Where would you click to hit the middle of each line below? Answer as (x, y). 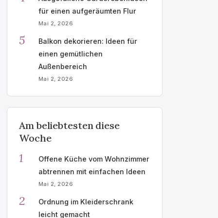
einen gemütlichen (71, 54)
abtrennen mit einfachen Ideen (92, 171)
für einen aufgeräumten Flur (87, 11)
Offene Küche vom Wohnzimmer (94, 159)
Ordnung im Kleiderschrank (86, 201)
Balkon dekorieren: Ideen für (88, 41)
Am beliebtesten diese (69, 125)
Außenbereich (63, 66)
